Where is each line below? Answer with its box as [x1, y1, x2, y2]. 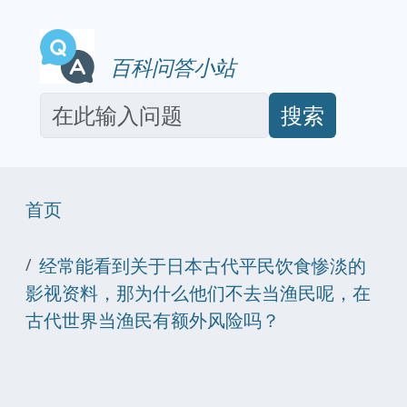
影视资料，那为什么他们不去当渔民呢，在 [25, 281, 371, 305]
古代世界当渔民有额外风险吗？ [25, 308, 280, 333]
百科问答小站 [99, 53, 235, 82]
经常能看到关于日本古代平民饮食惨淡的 [39, 253, 366, 278]
